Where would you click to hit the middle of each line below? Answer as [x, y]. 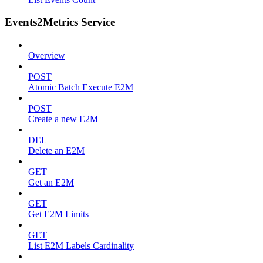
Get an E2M [51, 183]
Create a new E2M [63, 119]
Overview [47, 56]
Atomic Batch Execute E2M [81, 87]
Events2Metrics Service [60, 22]
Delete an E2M [56, 151]
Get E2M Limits [58, 214]
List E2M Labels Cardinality [81, 246]
